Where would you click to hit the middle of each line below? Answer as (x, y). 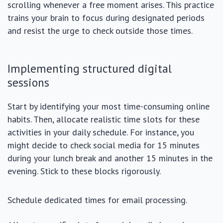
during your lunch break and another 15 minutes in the (110, 158)
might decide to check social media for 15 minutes (104, 145)
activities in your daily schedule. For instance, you (101, 132)
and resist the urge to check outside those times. (100, 31)
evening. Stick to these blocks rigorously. (84, 171)
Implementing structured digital (90, 68)
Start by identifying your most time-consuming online (109, 106)
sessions (28, 82)
